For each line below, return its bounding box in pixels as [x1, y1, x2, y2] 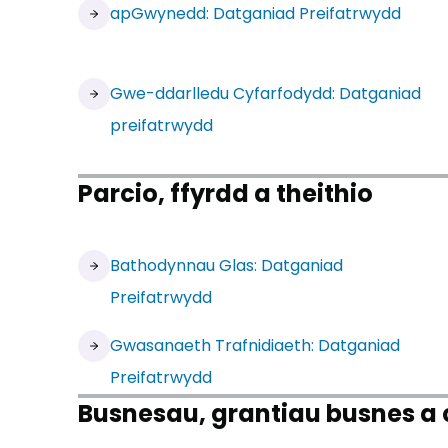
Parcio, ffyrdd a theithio [78, 177, 373, 210]
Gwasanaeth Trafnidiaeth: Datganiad [110, 334, 400, 357]
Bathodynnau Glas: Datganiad [110, 254, 343, 277]
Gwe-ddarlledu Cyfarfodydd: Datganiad [110, 82, 421, 105]
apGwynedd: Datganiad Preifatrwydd [110, 2, 401, 25]
